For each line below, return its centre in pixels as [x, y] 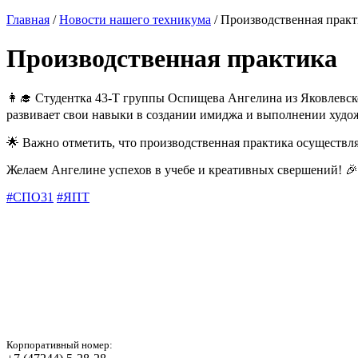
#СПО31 [30, 197]
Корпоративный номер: [60, 344]
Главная [28, 20]
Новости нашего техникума [135, 20]
